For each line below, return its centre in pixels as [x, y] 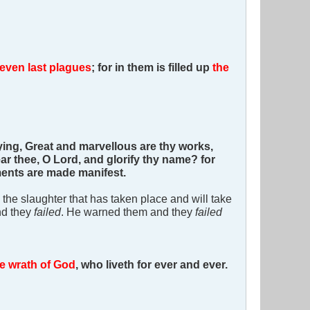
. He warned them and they [128, 212]
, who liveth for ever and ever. [152, 265]
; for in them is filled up [152, 67]
